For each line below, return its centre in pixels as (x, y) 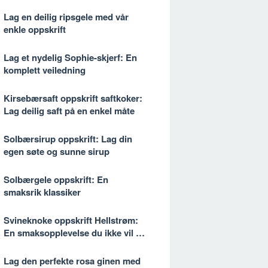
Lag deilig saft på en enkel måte (69, 111)
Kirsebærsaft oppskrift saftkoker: (73, 98)
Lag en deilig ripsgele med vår (66, 17)
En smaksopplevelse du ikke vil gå (75, 233)
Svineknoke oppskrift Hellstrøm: (71, 220)
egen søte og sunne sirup (57, 151)
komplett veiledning (45, 70)
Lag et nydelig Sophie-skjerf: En (70, 57)
